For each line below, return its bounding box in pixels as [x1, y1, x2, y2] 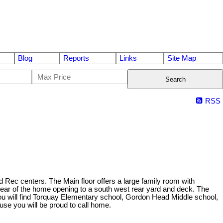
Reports [63, 54, 89, 63]
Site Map [167, 54, 196, 63]
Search [165, 75, 186, 83]
